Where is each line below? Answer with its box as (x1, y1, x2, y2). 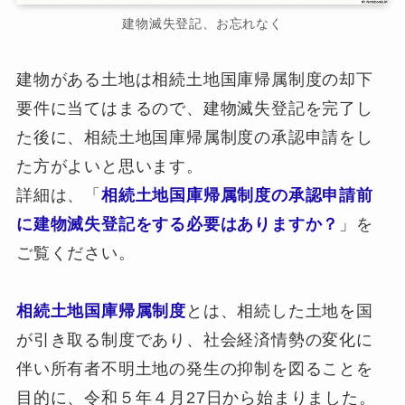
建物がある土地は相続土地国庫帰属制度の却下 (15, 70, 373, 89)
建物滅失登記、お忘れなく (122, 16, 283, 32)
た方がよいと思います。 (15, 156, 203, 175)
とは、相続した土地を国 (185, 301, 373, 320)
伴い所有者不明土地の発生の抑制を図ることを (15, 359, 373, 378)
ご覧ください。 (15, 243, 136, 262)
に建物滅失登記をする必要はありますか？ (15, 214, 340, 233)
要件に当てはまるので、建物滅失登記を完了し (15, 99, 373, 118)
